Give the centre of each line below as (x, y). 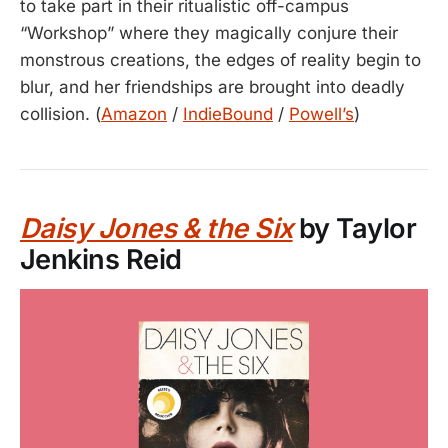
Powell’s (321, 113)
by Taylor (354, 229)
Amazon (134, 113)
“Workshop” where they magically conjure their (209, 32)
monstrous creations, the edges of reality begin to (220, 59)
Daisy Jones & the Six (156, 229)
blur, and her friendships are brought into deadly (212, 86)
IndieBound (228, 113)
